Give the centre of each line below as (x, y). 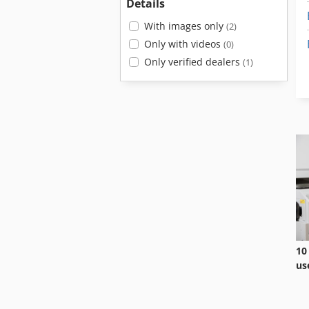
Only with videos (183, 44)
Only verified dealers (193, 62)
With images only (185, 26)
